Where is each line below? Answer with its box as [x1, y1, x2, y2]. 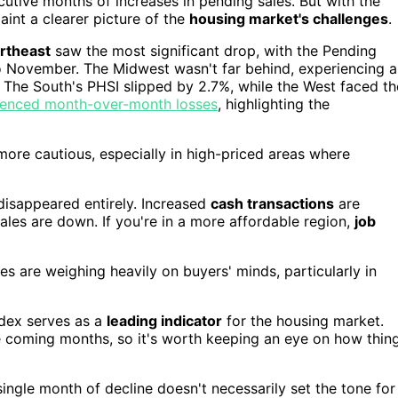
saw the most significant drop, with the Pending [51, 41, 377, 60]
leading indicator [107, 311, 222, 330]
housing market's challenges [189, 9, 388, 28]
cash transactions [211, 194, 334, 212]
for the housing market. [222, 311, 384, 330]
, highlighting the [218, 94, 330, 113]
